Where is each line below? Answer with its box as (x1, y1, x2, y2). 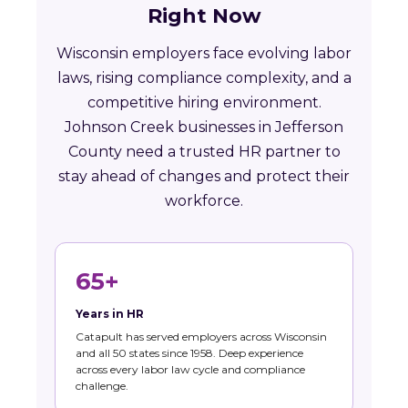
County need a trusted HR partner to (67, 143, 341, 161)
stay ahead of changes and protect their (58, 168, 350, 186)
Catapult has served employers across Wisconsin (76, 330, 327, 344)
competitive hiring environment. (87, 94, 321, 112)
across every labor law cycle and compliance (76, 362, 305, 377)
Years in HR (76, 307, 144, 321)
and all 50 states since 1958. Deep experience (76, 346, 303, 361)
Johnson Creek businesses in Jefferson (65, 118, 343, 137)
